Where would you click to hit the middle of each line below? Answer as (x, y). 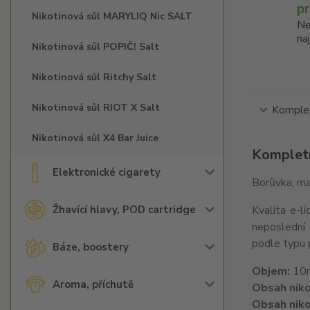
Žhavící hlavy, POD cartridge (124, 210)
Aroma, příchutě (93, 284)
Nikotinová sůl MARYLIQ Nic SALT (112, 16)
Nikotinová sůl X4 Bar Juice (95, 138)
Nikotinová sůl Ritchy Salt (94, 77)
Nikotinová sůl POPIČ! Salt (95, 47)
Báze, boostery (91, 247)
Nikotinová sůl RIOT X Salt (96, 108)
